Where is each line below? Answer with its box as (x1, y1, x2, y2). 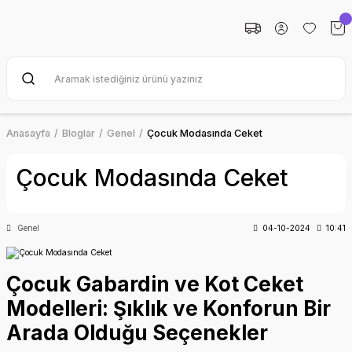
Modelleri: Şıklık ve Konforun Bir (6, 296, 331, 321)
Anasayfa (6, 127, 50, 139)
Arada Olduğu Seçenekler (6, 321, 268, 346)
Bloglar (62, 127, 95, 139)
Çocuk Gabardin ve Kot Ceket (6, 272, 303, 297)
